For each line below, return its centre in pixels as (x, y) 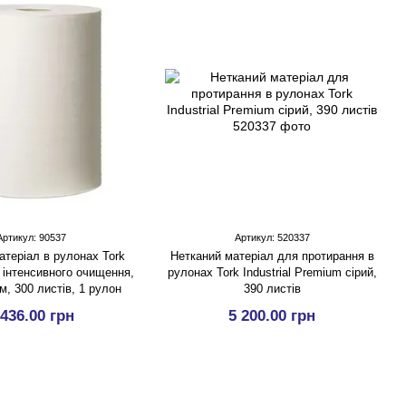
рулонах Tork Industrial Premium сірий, (272, 272)
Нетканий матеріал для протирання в (272, 256)
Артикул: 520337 (272, 237)
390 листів (272, 289)
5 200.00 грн (272, 316)
